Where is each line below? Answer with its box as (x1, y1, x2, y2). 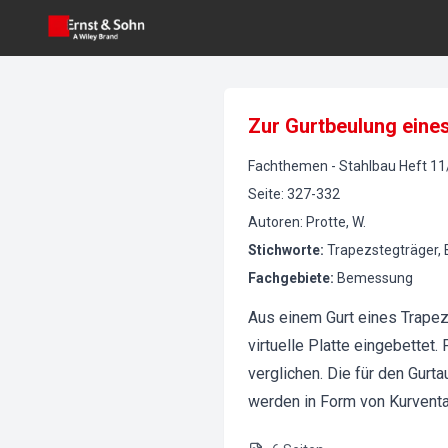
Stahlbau (339, 158, 396, 174)
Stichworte (248, 242, 320, 258)
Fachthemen (248, 158, 328, 174)
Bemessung (337, 270, 413, 286)
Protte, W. (306, 214, 366, 230)
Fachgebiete (248, 270, 330, 286)
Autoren (248, 214, 300, 230)
